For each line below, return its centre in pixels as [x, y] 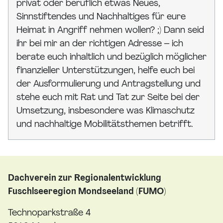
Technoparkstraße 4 [49, 214]
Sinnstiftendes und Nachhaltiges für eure [101, 17]
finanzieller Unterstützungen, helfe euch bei [106, 71]
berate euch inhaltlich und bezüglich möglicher [111, 58]
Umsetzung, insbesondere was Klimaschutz [106, 111]
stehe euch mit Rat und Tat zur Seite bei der [108, 98]
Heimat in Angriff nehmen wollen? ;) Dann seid [110, 31]
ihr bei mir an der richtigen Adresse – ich [100, 44]
